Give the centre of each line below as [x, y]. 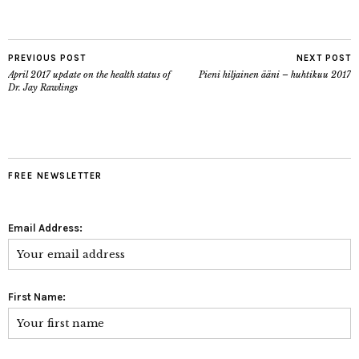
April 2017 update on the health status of [89, 75]
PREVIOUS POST [47, 58]
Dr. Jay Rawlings [43, 87]
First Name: [37, 297]
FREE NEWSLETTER [55, 176]
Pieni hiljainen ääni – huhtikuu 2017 [275, 75]
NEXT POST [324, 58]
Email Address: [45, 228]
